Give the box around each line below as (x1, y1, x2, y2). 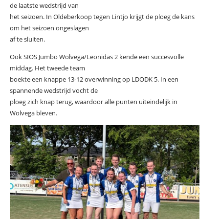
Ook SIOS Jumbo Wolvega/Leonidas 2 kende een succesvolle (9, 52, 184, 61)
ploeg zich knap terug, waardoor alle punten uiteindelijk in (9, 97, 177, 106)
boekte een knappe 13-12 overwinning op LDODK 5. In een (9, 74, 178, 84)
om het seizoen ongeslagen (9, 23, 89, 32)
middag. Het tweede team (9, 63, 85, 72)
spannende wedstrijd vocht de (9, 86, 98, 95)
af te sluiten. (9, 34, 45, 44)
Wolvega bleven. (9, 108, 57, 117)
